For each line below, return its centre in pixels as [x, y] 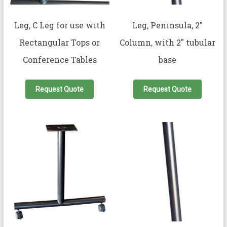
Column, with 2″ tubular [167, 43]
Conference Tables [60, 60]
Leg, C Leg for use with [60, 25]
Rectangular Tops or [60, 43]
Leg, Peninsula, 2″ [167, 25]
